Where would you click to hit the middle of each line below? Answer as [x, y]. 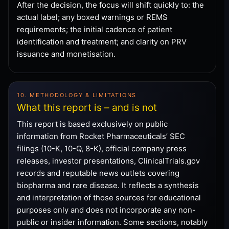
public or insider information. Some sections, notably [112, 222]
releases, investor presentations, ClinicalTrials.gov [108, 161]
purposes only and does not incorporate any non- [106, 210]
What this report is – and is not [87, 107]
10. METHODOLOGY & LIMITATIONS [77, 95]
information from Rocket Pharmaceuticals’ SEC [101, 136]
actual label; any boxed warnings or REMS [92, 17]
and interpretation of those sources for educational [109, 197]
